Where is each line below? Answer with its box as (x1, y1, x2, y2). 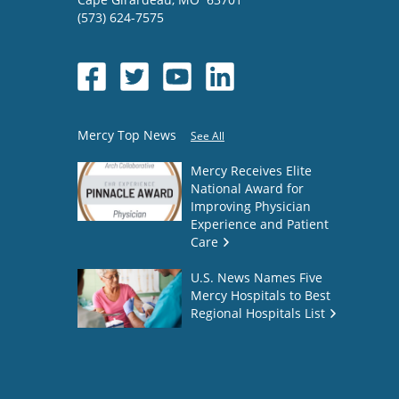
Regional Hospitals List (191, 305, 325, 322)
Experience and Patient (191, 216, 329, 233)
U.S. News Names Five (191, 269, 322, 287)
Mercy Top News (77, 126, 176, 144)
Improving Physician (191, 198, 311, 216)
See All (191, 128, 224, 144)
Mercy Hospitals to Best (191, 287, 330, 305)
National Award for (191, 180, 304, 198)
